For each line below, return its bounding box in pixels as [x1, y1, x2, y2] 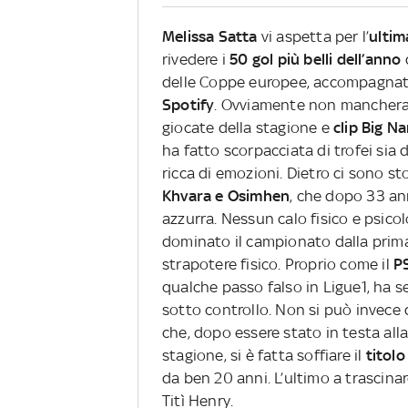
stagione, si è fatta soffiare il [162, 346, 366, 365]
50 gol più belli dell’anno [229, 50, 405, 69]
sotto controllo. [162, 301, 276, 320]
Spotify [162, 96, 215, 115]
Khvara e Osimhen [162, 187, 291, 206]
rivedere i [162, 50, 230, 69]
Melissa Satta [162, 27, 258, 46]
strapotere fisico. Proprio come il [162, 255, 393, 274]
